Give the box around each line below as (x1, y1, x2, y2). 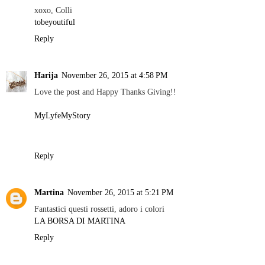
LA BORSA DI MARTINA (34, 215, 125, 225)
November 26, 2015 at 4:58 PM (62, 70, 167, 80)
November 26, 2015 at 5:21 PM (67, 187, 173, 197)
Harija (34, 70, 58, 80)
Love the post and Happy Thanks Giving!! (34, 86, 176, 96)
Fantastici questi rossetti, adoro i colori (34, 203, 164, 214)
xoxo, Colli (34, 5, 72, 15)
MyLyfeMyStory (34, 110, 91, 120)
